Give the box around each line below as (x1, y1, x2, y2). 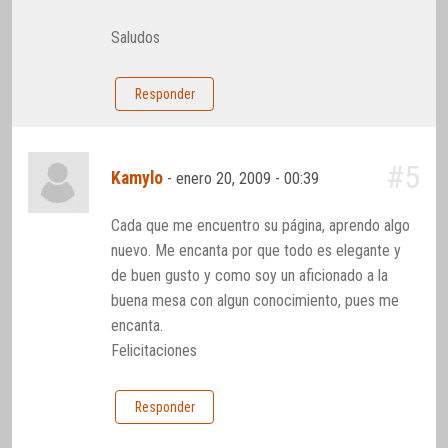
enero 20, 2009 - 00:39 (176, 168, 324, 188)
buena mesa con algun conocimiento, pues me (111, 291, 400, 311)
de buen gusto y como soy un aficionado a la (111, 266, 389, 286)
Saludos (111, 27, 161, 47)
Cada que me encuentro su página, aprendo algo (111, 216, 411, 236)
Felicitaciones (111, 341, 198, 361)
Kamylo (111, 167, 164, 188)
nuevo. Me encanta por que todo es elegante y (111, 241, 402, 261)
